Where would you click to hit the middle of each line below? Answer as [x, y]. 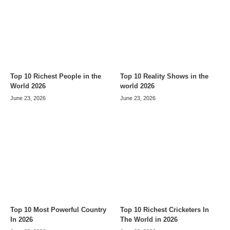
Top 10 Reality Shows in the [164, 76]
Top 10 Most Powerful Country [58, 210]
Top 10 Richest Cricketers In [165, 210]
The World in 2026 [149, 220]
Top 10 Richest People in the [56, 76]
